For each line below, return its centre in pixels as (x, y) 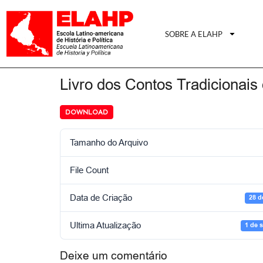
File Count (89, 170)
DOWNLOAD (87, 112)
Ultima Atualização (105, 225)
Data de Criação (101, 198)
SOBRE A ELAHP (194, 34)
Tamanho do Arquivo (109, 143)
